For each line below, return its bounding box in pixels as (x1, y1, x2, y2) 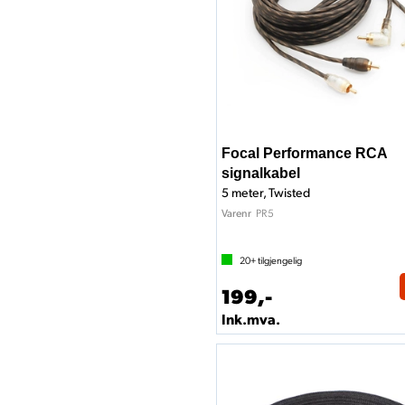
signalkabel (221, 165, 300, 181)
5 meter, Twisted (221, 184, 310, 200)
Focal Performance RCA (221, 146, 387, 161)
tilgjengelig (256, 253, 302, 267)
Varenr (221, 206, 251, 220)
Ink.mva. (221, 309, 280, 328)
